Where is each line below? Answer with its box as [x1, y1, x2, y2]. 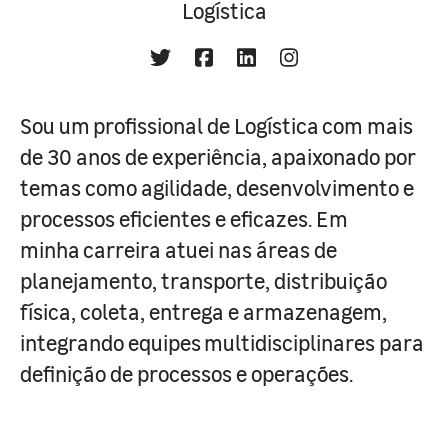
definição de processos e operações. [20, 358, 353, 388]
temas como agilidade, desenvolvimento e [20, 172, 414, 202]
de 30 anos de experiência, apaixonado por [20, 141, 416, 171]
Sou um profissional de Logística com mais [20, 110, 413, 140]
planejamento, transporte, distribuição [20, 265, 387, 295]
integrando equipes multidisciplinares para [20, 327, 424, 357]
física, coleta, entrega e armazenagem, [20, 296, 387, 326]
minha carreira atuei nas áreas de [20, 234, 337, 264]
